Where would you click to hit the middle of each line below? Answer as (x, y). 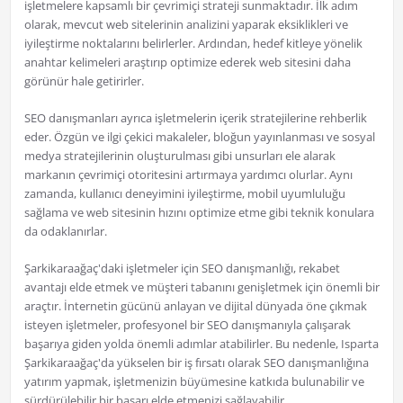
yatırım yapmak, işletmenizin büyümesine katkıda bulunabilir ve (194, 382)
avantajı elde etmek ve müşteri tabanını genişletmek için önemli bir (201, 287)
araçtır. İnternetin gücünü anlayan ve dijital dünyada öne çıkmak (195, 306)
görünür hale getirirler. (84, 81)
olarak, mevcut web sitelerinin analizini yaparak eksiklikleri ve (186, 25)
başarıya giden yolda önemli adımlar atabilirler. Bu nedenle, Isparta (201, 344)
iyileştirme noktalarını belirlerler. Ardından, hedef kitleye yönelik (193, 44)
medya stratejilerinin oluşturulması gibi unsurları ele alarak (179, 156)
